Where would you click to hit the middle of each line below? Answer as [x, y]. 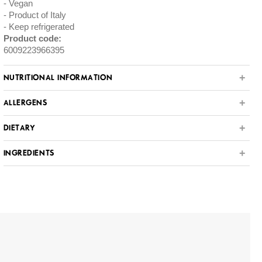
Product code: [32, 38]
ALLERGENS [25, 103]
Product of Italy [37, 15]
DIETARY [19, 128]
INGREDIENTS [29, 154]
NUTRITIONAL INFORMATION [58, 78]
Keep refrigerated [41, 27]
